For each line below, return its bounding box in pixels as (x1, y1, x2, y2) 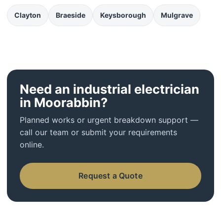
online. (20, 140, 44, 149)
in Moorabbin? (20, 95, 108, 110)
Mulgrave (161, 11, 193, 19)
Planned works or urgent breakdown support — (20, 115, 198, 125)
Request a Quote (78, 171, 143, 181)
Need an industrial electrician (20, 81, 199, 97)
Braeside (56, 11, 85, 19)
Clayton (14, 11, 41, 19)
